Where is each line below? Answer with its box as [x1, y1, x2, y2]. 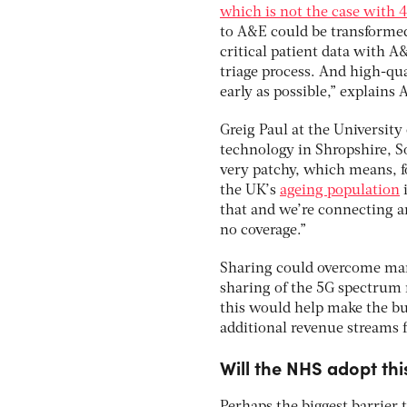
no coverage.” [220, 223, 306, 239]
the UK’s [220, 184, 280, 199]
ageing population [280, 184, 400, 199]
